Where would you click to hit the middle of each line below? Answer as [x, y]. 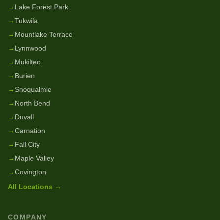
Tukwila [26, 21]
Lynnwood [30, 48]
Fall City [27, 144]
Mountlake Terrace [44, 34]
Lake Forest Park [41, 7]
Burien [25, 76]
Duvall [24, 117]
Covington [30, 172]
